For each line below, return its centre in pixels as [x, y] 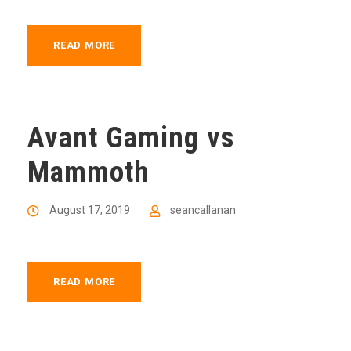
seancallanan [203, 210]
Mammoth [89, 172]
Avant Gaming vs [131, 138]
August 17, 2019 [90, 210]
